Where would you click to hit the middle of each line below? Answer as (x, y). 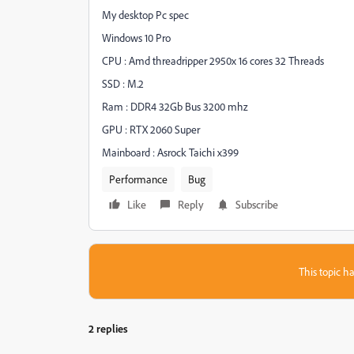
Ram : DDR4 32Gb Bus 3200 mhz (175, 106)
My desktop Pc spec (145, 15)
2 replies (108, 328)
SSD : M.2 (124, 83)
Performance (138, 179)
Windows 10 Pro (136, 38)
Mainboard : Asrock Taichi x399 (170, 152)
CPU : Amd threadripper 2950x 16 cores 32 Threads (213, 60)
